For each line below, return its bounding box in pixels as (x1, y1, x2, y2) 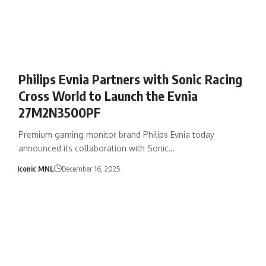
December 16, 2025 (62, 163, 121, 173)
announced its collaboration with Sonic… (18, 142, 175, 153)
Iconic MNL (17, 163, 55, 173)
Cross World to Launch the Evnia (18, 87, 198, 104)
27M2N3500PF (18, 103, 101, 121)
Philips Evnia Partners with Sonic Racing (18, 70, 242, 87)
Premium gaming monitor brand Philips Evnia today (18, 129, 214, 140)
